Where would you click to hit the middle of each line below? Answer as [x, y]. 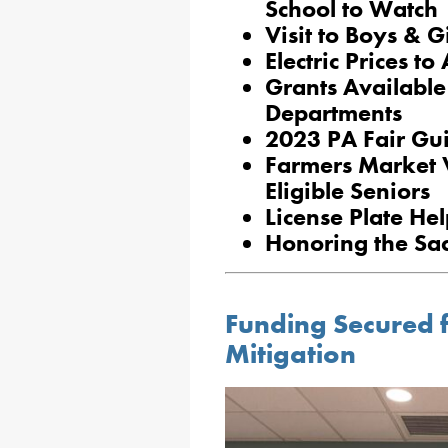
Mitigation [290, 354]
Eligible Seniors [347, 191]
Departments [333, 113]
